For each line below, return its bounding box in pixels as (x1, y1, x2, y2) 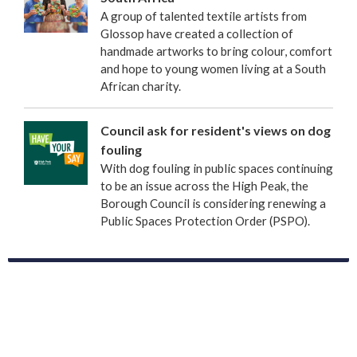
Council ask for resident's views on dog (100, 122, 331, 138)
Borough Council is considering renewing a (100, 195, 326, 210)
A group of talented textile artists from (100, 8, 307, 23)
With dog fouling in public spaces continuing (100, 160, 333, 175)
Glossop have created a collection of (100, 25, 293, 41)
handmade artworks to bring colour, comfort (100, 43, 332, 58)
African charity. (100, 78, 183, 93)
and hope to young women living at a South (100, 61, 326, 76)
